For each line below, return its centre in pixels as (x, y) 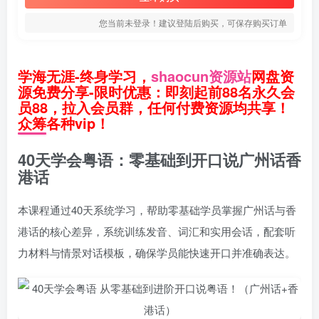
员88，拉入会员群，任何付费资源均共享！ (154, 107)
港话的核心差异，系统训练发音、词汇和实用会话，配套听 (157, 231)
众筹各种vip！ (64, 123)
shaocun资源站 (201, 76)
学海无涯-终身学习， (84, 76)
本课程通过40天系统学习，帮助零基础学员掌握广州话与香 (157, 210)
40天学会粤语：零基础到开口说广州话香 (159, 159)
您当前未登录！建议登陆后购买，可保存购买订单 (193, 22)
